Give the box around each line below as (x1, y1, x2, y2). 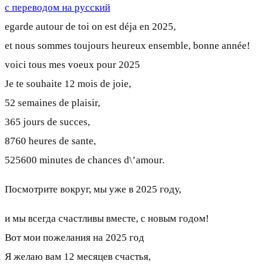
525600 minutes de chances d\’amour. (5, 154, 164, 166)
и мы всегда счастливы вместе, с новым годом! (5, 212, 209, 224)
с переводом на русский (5, 1, 110, 13)
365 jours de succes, (5, 116, 90, 128)
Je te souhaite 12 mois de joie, (5, 77, 131, 89)
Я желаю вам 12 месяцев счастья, (5, 250, 151, 262)
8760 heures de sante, (5, 135, 96, 147)
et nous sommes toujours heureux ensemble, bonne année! (5, 39, 250, 51)
